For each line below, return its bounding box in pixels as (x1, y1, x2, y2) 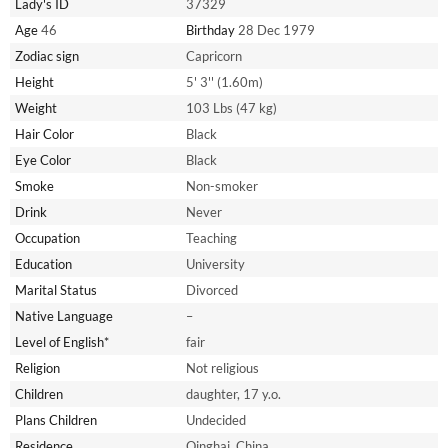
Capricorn (186, 48, 242, 65)
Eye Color (15, 152, 71, 169)
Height (15, 74, 54, 91)
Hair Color (15, 126, 74, 143)
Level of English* (15, 334, 109, 351)
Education (15, 256, 72, 273)
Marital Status (15, 282, 97, 299)
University (186, 256, 245, 273)
